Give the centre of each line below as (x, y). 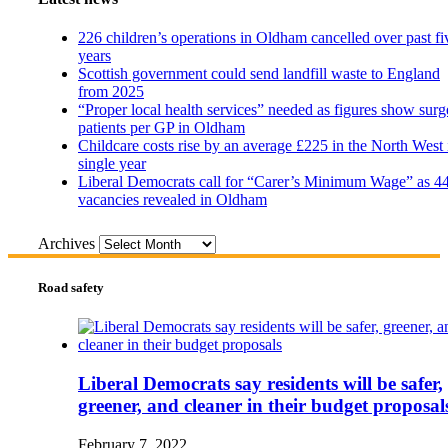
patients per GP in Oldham (161, 127)
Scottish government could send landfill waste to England (259, 73)
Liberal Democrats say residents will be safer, (260, 383)
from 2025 (111, 91)
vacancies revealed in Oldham (172, 199)
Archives (66, 243)
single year (112, 163)
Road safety (71, 288)
